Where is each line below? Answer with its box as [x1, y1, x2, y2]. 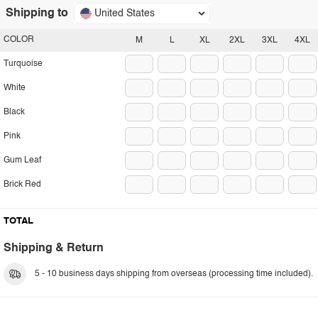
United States [94, 9, 155, 18]
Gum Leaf [4, 156, 41, 165]
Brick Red [4, 180, 41, 189]
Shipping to [6, 8, 68, 19]
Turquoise [4, 60, 43, 68]
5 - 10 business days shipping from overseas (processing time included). [35, 270, 313, 278]
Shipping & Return [4, 243, 104, 254]
